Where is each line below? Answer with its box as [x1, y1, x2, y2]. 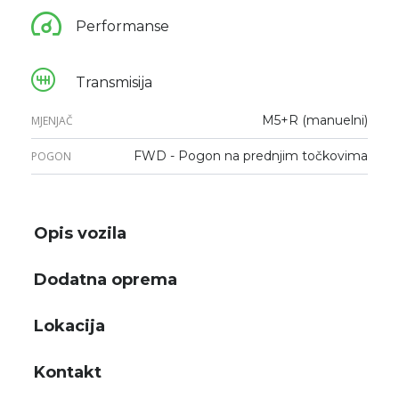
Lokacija [34, 315, 105, 336]
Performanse [76, 17, 169, 35]
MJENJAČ [31, 112, 73, 128]
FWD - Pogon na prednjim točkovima [134, 147, 368, 164]
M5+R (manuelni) [262, 111, 368, 128]
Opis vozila [34, 223, 126, 243]
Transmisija [76, 73, 152, 91]
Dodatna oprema [34, 269, 177, 289]
